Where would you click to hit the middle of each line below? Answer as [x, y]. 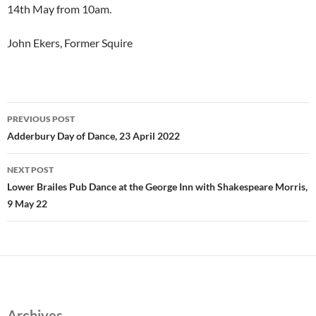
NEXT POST [30, 169]
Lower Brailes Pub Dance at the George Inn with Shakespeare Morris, [157, 186]
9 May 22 [27, 203]
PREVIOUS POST [41, 119]
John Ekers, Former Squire [70, 42]
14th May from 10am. [59, 8]
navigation [50, 138]
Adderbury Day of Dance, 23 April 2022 [93, 135]
